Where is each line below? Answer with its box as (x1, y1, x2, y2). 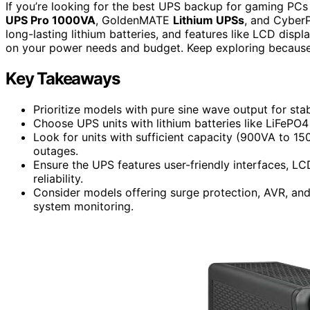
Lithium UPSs (173, 12, 244, 27)
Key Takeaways (6, 68, 120, 89)
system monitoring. (33, 199, 134, 213)
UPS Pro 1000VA (6, 12, 95, 27)
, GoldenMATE (95, 12, 173, 27)
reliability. (33, 171, 83, 185)
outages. (33, 143, 78, 158)
